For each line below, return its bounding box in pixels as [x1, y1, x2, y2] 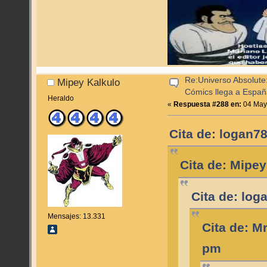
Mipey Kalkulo [57, 76, 120, 88]
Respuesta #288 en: [173, 100, 242, 108]
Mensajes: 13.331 [47, 212, 105, 221]
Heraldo [47, 94, 74, 103]
